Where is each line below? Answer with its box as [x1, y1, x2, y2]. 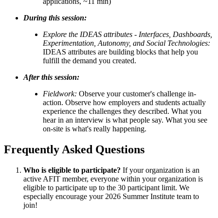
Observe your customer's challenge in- [77, 89, 196, 98]
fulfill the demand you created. [43, 56, 136, 65]
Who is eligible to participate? [23, 165, 121, 174]
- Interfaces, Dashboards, [134, 30, 212, 38]
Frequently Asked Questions [4, 143, 145, 156]
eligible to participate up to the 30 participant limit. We [23, 183, 189, 192]
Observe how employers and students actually [65, 98, 206, 107]
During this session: [23, 13, 87, 22]
